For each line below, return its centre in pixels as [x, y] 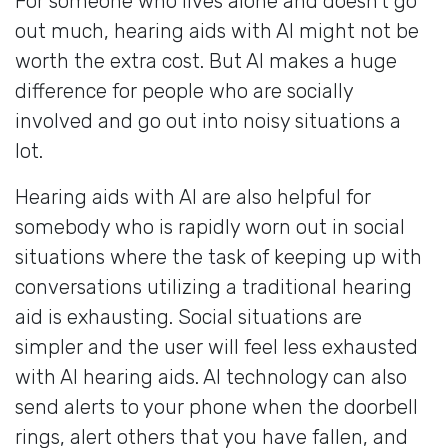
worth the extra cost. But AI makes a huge [206, 60]
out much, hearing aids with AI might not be [217, 30]
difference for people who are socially [184, 90]
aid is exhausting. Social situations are [188, 316]
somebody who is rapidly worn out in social [210, 226]
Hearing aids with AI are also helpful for [193, 196]
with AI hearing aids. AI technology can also [211, 376]
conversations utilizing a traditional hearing [213, 286]
